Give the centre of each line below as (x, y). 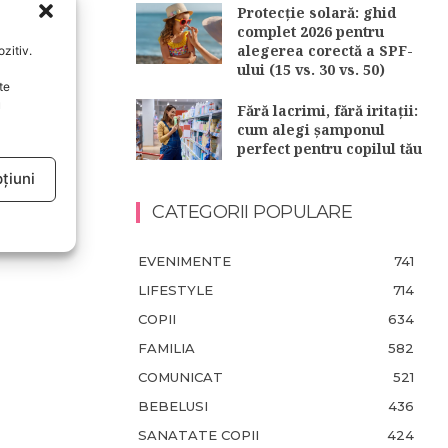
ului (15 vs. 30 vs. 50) (311, 70)
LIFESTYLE (175, 289)
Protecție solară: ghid (317, 13)
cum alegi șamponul (311, 130)
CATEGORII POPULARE (252, 211)
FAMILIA (166, 347)
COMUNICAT (180, 376)
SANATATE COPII (198, 434)
